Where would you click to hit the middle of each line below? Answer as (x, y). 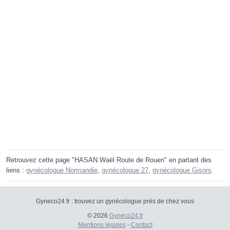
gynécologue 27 (125, 170)
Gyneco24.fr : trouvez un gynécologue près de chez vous (115, 202)
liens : (16, 170)
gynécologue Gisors (182, 170)
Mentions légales (102, 225)
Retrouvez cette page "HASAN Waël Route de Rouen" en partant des (109, 160)
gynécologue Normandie (62, 170)
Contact (141, 225)
